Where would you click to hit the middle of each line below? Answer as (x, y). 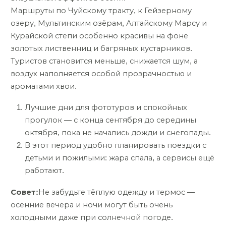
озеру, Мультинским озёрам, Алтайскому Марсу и (109, 23)
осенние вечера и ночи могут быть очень (92, 205)
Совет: (24, 192)
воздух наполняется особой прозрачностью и (101, 73)
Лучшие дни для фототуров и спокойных (106, 108)
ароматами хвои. (44, 86)
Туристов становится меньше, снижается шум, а (104, 61)
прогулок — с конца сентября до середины (110, 120)
